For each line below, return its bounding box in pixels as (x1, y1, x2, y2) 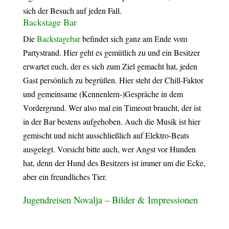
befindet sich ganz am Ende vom (82, 33, 187, 44)
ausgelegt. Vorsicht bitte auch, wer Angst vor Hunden (22, 143, 196, 154)
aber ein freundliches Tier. (22, 171, 107, 182)
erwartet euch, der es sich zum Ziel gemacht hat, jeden (22, 60, 197, 72)
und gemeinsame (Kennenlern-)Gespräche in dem (22, 88, 183, 99)
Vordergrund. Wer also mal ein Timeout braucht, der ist (22, 102, 201, 113)
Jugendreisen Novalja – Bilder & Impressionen (22, 193, 198, 206)
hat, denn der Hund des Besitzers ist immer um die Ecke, (22, 157, 205, 168)
